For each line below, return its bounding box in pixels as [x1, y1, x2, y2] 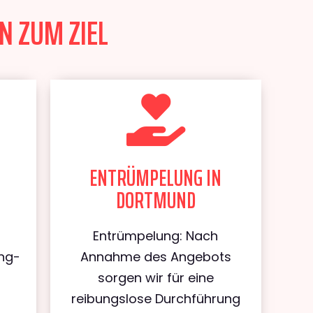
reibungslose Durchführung [71, 290, 240, 307]
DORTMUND [115, 183, 196, 218]
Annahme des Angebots [80, 248, 231, 265]
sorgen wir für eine [97, 269, 214, 286]
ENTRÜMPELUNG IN [89, 161, 222, 196]
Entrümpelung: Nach [93, 227, 219, 245]
